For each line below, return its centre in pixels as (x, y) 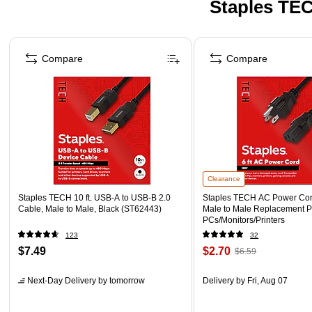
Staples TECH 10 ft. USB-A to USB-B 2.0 (94, 197)
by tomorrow (120, 280)
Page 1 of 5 (33, 41)
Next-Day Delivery (62, 280)
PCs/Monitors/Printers (244, 220)
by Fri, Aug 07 (261, 280)
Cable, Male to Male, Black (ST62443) (90, 209)
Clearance (224, 178)
